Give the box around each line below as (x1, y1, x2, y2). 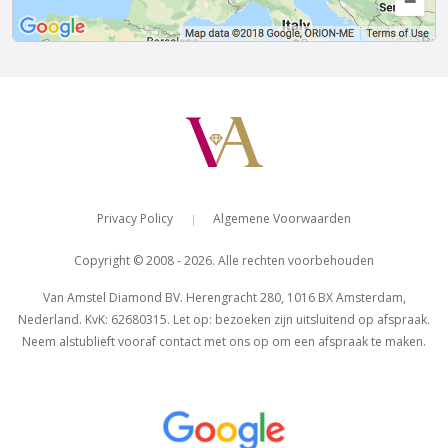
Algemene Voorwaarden (213, 209, 352, 227)
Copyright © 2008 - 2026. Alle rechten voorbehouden (74, 251, 374, 269)
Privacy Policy (96, 209, 173, 227)
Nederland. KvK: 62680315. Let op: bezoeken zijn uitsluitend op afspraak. (18, 310, 430, 328)
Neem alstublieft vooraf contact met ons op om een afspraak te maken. (22, 332, 426, 350)
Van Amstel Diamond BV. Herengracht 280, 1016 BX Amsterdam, (42, 288, 406, 306)
